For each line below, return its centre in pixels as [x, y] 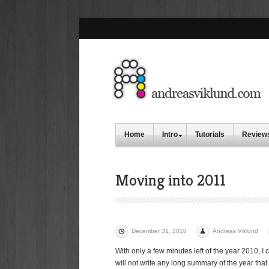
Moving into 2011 [171, 180]
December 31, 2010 [159, 231]
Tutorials [210, 134]
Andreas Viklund [235, 231]
